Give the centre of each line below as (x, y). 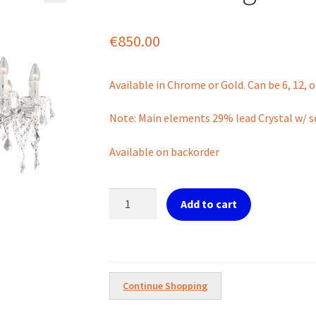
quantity (129, 266)
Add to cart (209, 203)
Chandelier (134, 249)
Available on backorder (164, 152)
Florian (126, 196)
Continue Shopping (165, 286)
